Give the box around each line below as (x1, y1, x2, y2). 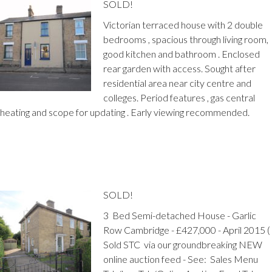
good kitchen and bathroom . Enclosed (103, 47, 260, 59)
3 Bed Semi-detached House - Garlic (103, 209, 256, 221)
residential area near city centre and (103, 76, 251, 89)
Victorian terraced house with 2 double (103, 18, 263, 30)
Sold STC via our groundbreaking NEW (103, 238, 262, 250)
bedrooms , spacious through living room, (103, 33, 268, 45)
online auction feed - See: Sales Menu (103, 253, 258, 265)
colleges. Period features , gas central (103, 91, 255, 103)
